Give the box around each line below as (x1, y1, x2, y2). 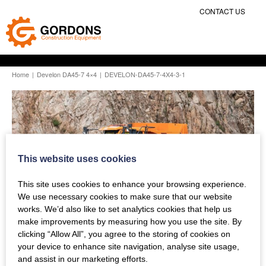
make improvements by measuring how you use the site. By (18, 216, 242, 226)
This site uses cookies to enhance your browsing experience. (18, 179, 246, 188)
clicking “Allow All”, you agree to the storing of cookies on (18, 229, 230, 238)
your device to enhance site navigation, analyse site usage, (18, 241, 239, 251)
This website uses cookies (18, 153, 137, 163)
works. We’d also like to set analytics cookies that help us (18, 204, 232, 213)
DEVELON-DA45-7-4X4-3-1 (104, 69, 185, 80)
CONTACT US (199, 6, 247, 16)
